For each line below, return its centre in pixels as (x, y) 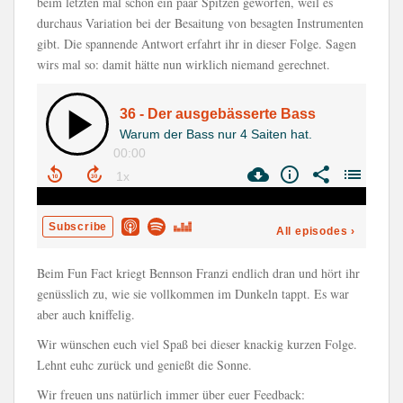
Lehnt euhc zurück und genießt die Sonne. (144, 365)
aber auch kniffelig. (86, 314)
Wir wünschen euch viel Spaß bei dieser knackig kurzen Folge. (197, 344)
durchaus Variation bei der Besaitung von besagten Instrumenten (200, 23)
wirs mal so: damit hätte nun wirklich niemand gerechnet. (184, 64)
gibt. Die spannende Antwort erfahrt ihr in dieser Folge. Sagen (197, 44)
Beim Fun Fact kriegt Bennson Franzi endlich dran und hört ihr (198, 273)
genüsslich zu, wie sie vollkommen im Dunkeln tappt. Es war (193, 294)
